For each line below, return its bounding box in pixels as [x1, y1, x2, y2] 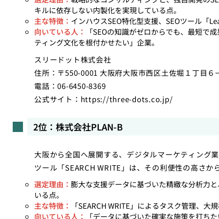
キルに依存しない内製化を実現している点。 [34, 5, 181, 15]
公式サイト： [34, 94, 81, 104]
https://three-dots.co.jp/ [80, 94, 173, 104]
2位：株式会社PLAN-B [33, 120, 123, 133]
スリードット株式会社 [34, 54, 111, 65]
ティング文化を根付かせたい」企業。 [34, 37, 159, 47]
